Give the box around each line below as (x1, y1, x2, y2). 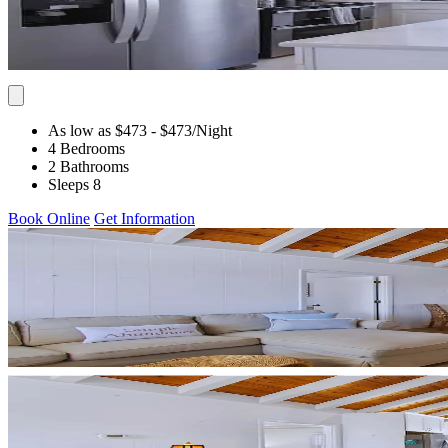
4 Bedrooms (48, 139, 125, 157)
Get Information (94, 209, 195, 227)
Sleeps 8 (48, 175, 101, 193)
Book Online (8, 209, 90, 227)
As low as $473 (48, 121, 147, 139)
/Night (192, 121, 232, 139)
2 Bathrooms (48, 157, 129, 175)
